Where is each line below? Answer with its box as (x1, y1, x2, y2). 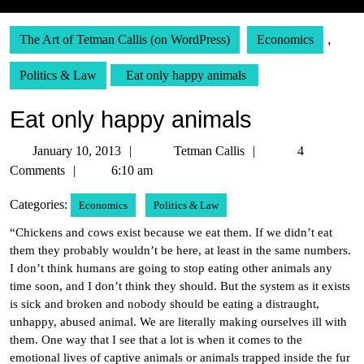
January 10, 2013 (32, 144, 121, 158)
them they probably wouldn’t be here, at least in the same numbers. (10, 244, 351, 257)
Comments (10, 163, 65, 177)
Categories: (10, 197, 67, 211)
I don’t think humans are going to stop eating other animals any (10, 262, 332, 275)
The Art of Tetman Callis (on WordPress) (19, 32, 230, 46)
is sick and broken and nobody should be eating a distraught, (10, 297, 319, 310)
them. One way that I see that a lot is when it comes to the (10, 333, 302, 346)
